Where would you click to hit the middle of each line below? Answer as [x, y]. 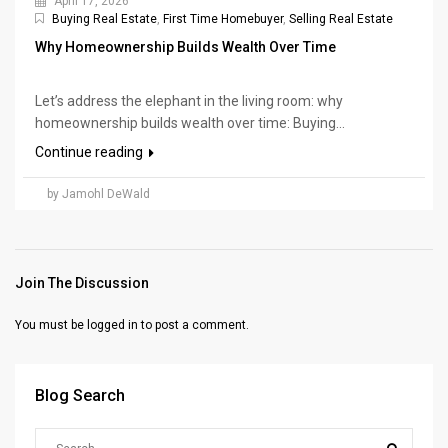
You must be [51, 324]
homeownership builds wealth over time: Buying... [190, 122]
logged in [112, 324]
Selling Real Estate [341, 18]
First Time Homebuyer [223, 18]
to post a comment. [193, 324]
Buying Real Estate [104, 18]
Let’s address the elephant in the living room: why [189, 100]
